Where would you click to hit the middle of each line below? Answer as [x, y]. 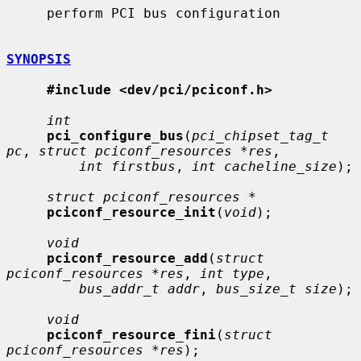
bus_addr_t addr [139, 288]
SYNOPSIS [39, 59]
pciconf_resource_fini [131, 334]
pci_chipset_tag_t [260, 135]
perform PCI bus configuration [27, 13]
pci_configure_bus [115, 135]
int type [232, 273]
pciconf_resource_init [131, 212]
